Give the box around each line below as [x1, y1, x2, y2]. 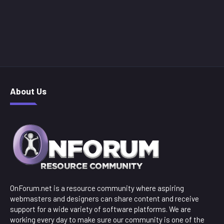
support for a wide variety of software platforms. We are [10, 204, 191, 214]
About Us [10, 85, 46, 96]
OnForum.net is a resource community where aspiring [10, 183, 184, 193]
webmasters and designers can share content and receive [10, 194, 199, 203]
